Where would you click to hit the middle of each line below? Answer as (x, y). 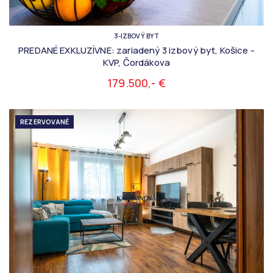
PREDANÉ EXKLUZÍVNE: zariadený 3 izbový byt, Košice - (136, 50)
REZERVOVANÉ (45, 122)
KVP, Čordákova (136, 62)
